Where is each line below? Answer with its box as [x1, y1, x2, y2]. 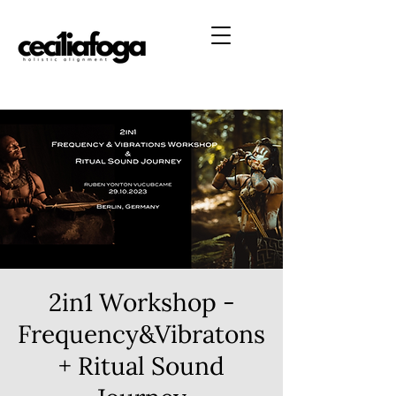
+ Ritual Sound [58, 350, 225, 382]
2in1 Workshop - [48, 286, 235, 318]
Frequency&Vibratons [18, 318, 265, 350]
